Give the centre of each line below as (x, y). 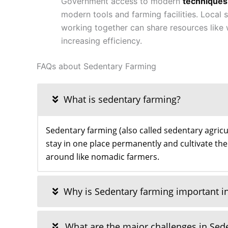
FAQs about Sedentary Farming (96, 66)
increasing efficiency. (102, 41)
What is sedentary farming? (121, 99)
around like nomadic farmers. (103, 157)
